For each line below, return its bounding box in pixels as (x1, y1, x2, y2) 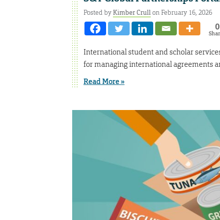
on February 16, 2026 (150, 8, 212, 17)
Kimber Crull (112, 8, 151, 17)
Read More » (83, 77, 125, 87)
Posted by (83, 8, 113, 17)
